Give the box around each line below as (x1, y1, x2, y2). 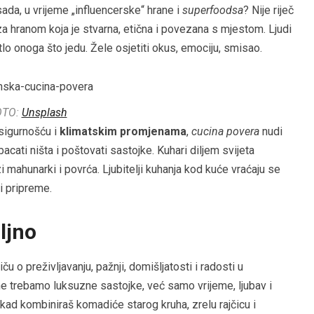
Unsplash (21, 106, 67, 120)
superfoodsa (182, 4, 243, 18)
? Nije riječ (243, 4, 294, 18)
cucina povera (191, 125, 259, 139)
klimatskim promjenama (60, 125, 186, 139)
